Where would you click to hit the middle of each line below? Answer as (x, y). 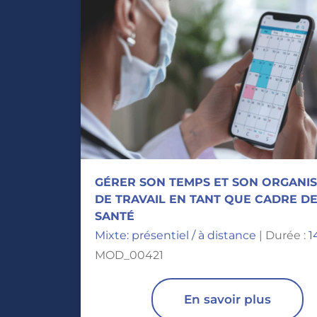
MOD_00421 (129, 255)
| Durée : (282, 235)
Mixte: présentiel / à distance (175, 235)
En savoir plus (227, 299)
